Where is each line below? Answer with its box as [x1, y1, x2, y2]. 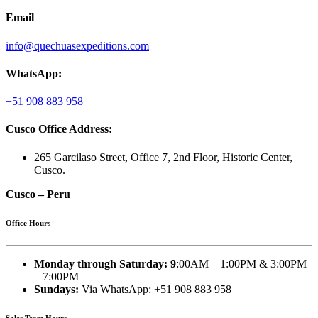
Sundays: [34, 283, 79, 295]
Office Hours [6, 218, 50, 227]
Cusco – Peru [6, 187, 70, 200]
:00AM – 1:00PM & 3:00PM [176, 257, 307, 270]
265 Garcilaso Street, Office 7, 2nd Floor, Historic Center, [34, 150, 292, 163]
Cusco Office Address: [6, 123, 112, 136]
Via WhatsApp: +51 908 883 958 [79, 283, 231, 295]
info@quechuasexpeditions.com [6, 39, 149, 52]
